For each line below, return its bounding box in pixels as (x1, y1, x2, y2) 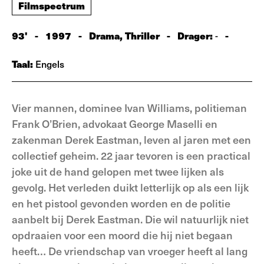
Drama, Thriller (89, 28, 160, 42)
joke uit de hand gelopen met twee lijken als (12, 164, 224, 179)
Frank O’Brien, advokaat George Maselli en (12, 116, 217, 131)
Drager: (177, 28, 215, 42)
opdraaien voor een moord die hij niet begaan (12, 227, 233, 242)
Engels (33, 57, 64, 70)
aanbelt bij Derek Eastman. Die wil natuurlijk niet (12, 212, 249, 226)
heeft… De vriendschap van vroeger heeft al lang (12, 243, 247, 258)
